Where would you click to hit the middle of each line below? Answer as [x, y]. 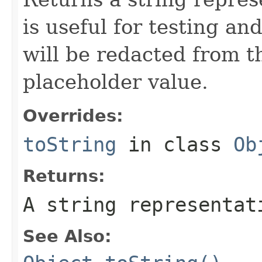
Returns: [64, 176]
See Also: [67, 236]
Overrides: [73, 116]
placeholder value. [116, 82]
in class [175, 144]
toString [70, 144]
